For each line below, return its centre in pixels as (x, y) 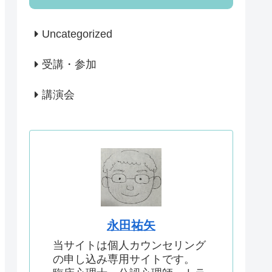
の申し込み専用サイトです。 (124, 259)
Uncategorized (77, 34)
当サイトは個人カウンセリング (129, 245)
